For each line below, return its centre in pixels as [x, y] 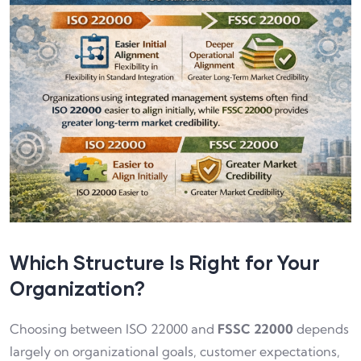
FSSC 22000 [255, 328]
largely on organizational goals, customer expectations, [175, 351]
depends [321, 328]
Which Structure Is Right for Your [165, 262]
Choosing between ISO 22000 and [114, 328]
